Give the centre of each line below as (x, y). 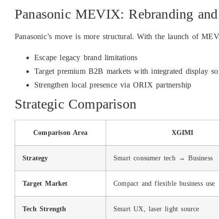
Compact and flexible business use (164, 183)
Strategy (35, 158)
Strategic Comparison (76, 104)
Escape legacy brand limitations (86, 57)
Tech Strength (44, 208)
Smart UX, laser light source (156, 208)
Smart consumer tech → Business (163, 158)
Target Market (45, 183)
